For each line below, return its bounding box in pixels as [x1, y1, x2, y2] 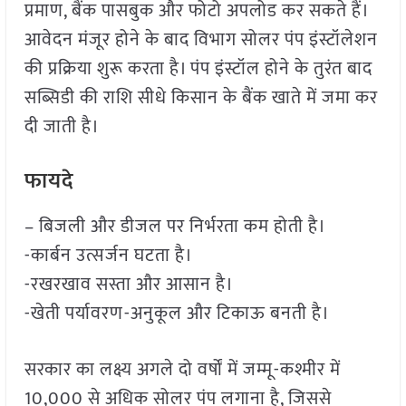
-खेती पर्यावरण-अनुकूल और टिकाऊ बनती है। [24, 298, 330, 330]
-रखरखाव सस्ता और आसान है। [24, 269, 234, 301]
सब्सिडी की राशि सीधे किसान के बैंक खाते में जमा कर [24, 82, 378, 114]
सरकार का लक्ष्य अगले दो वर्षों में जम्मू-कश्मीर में [24, 354, 341, 386]
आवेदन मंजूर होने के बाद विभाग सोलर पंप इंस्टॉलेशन [24, 24, 378, 56]
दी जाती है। [24, 111, 100, 143]
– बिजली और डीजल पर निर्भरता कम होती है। [24, 211, 326, 243]
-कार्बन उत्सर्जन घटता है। [24, 240, 193, 272]
